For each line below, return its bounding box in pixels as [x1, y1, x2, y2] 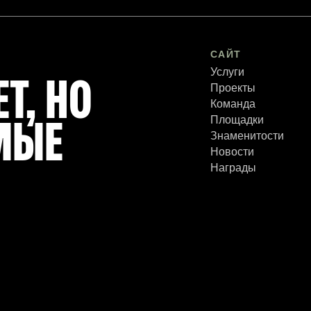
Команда [210, 98, 255, 110]
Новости [210, 146, 254, 158]
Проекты [210, 82, 255, 94]
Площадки [210, 114, 264, 126]
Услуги [210, 66, 244, 78]
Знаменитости [210, 130, 284, 142]
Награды [210, 162, 256, 174]
